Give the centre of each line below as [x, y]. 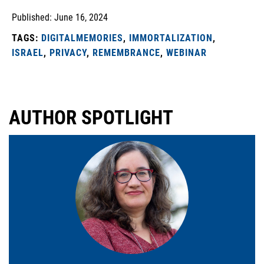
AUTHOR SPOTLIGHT [91, 118]
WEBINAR [187, 53]
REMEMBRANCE [126, 53]
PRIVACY [68, 53]
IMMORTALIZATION [171, 38]
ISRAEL [28, 53]
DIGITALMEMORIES [82, 38]
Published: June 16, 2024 [60, 18]
